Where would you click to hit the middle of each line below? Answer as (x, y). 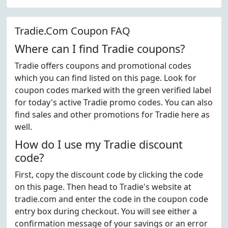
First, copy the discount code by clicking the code (109, 175)
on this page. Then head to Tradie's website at (103, 187)
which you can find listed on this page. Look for (106, 78)
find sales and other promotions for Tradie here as (112, 115)
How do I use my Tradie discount (99, 144)
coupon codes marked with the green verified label (113, 90)
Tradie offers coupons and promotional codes (103, 66)
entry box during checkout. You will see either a (106, 211)
